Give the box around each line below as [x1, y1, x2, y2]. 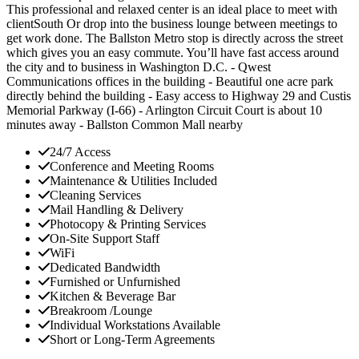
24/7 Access [50, 145, 111, 159]
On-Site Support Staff [50, 232, 159, 246]
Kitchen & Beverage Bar [50, 289, 175, 304]
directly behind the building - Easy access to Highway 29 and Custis [6, 89, 351, 103]
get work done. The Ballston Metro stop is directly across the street [6, 31, 343, 46]
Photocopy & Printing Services [50, 217, 206, 232]
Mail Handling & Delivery [50, 203, 184, 217]
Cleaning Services [50, 188, 141, 203]
